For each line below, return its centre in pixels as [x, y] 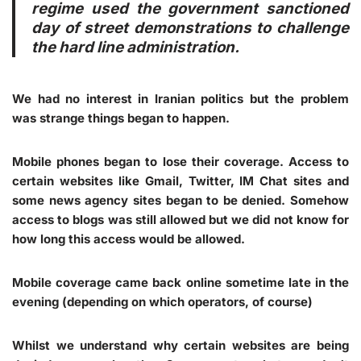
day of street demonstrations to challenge [190, 27]
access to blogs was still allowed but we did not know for [180, 219]
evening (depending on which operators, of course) [162, 301]
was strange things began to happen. [121, 118]
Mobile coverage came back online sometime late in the [180, 282]
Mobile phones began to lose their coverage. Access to [180, 161]
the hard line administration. [135, 47]
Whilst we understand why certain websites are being [180, 345]
